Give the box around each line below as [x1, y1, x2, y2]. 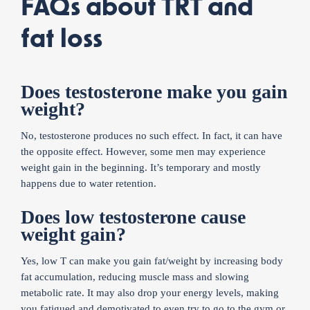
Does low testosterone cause [21, 206, 246, 228]
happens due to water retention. [21, 177, 156, 189]
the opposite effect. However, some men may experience [21, 145, 266, 157]
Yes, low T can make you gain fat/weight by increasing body [21, 255, 283, 266]
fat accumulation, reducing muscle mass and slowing [21, 271, 249, 282]
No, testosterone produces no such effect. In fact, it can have [21, 129, 282, 141]
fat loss [21, 26, 102, 52]
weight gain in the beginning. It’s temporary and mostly [21, 161, 261, 173]
